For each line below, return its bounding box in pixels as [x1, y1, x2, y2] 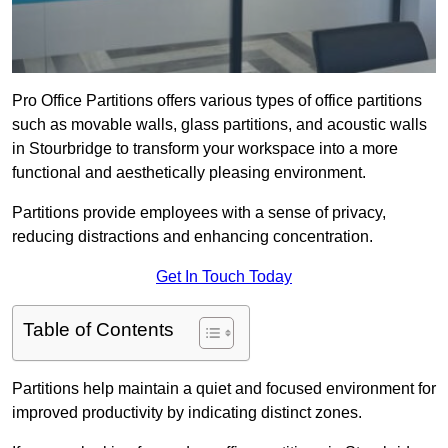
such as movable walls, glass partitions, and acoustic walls [12, 116, 427, 134]
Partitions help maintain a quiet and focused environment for [12, 380, 436, 398]
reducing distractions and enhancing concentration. [12, 228, 377, 246]
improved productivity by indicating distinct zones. [12, 404, 362, 422]
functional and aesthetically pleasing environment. [12, 164, 366, 182]
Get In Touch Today [156, 268, 292, 286]
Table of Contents [23, 319, 174, 341]
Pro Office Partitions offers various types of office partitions [12, 92, 422, 110]
